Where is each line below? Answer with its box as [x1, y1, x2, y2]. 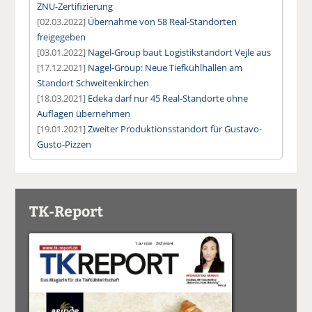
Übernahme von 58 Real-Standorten [88, 15, 237, 28]
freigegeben [37, 30, 86, 43]
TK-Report [29, 200, 104, 221]
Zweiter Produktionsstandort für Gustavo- [88, 122, 263, 135]
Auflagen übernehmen [37, 107, 131, 120]
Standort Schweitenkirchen [37, 76, 150, 89]
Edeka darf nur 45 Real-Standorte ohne [88, 91, 249, 104]
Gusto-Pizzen [37, 137, 92, 150]
